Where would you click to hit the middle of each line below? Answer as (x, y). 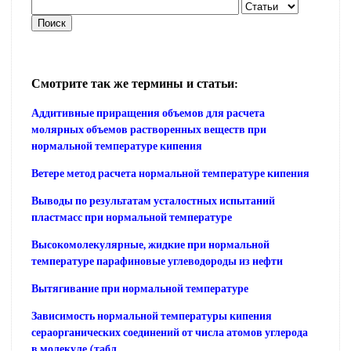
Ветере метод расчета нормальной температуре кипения (170, 173)
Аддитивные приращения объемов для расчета (148, 113)
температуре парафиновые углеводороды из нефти (157, 261)
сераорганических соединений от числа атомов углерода (170, 332)
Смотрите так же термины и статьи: (134, 84)
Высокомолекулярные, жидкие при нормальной (150, 244)
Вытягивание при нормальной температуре (140, 288)
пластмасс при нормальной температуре (132, 217)
